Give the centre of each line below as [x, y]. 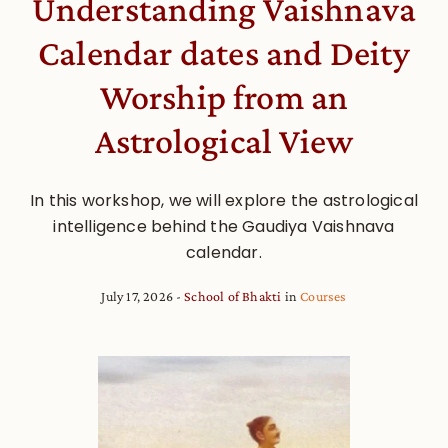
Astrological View [224, 140]
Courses [323, 295]
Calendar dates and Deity [224, 52]
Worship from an [224, 96]
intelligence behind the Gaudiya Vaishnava [224, 226]
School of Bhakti [233, 295]
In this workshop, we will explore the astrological [223, 200]
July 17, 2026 [137, 295]
